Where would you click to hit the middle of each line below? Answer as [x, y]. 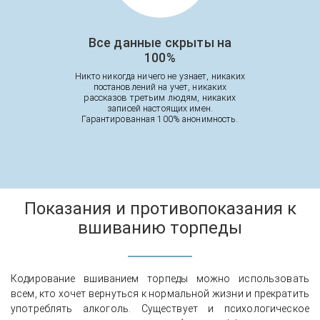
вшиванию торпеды [160, 228]
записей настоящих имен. [160, 109]
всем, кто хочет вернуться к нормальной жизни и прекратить [160, 294]
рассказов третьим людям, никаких [160, 98]
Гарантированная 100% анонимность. [160, 119]
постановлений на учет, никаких [160, 87]
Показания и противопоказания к [160, 209]
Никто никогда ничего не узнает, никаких [160, 76]
